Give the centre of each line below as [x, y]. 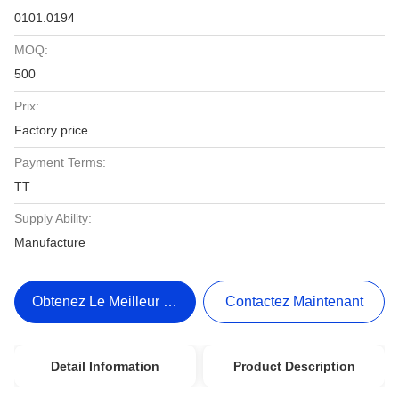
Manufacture [50, 242]
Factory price [51, 130]
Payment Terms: [60, 162]
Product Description [294, 366]
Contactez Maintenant [294, 301]
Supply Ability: [53, 218]
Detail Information [105, 366]
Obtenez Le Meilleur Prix [110, 301]
